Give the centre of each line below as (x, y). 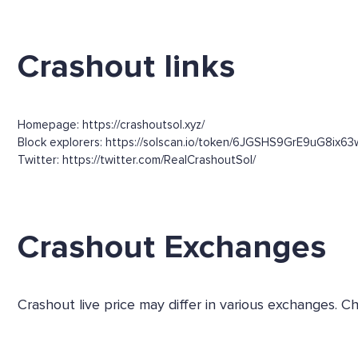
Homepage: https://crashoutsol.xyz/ (111, 124)
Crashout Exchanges (172, 247)
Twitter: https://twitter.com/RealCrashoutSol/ (137, 159)
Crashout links (126, 66)
